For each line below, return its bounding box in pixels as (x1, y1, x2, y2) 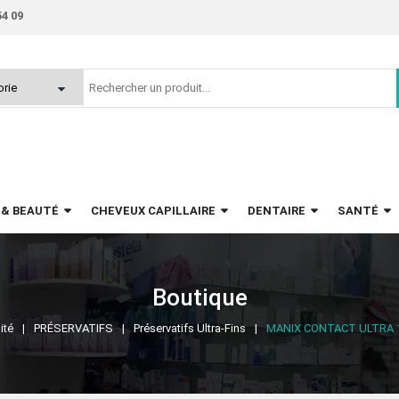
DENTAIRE (248, 204, 305, 218)
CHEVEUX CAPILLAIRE (91, 204, 216, 218)
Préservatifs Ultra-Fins (134, 322, 246, 336)
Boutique (151, 284, 248, 312)
